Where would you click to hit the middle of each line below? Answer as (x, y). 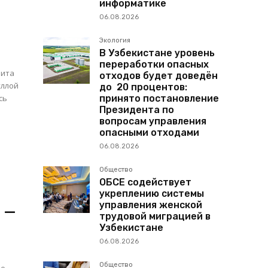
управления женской (151, 205)
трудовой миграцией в (155, 217)
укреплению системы (152, 194)
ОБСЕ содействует (145, 182)
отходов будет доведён (159, 76)
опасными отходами (149, 133)
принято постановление (159, 99)
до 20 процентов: (143, 87)
